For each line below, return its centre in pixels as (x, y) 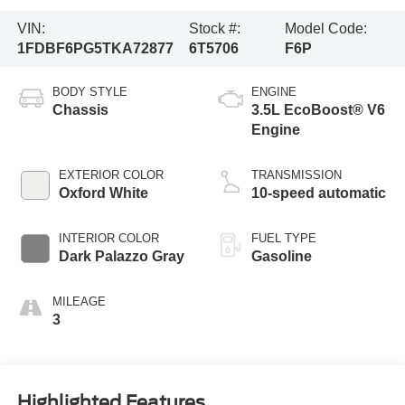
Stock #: (214, 28)
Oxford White (103, 193)
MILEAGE (79, 301)
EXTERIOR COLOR (111, 174)
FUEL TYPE (284, 238)
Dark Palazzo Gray (121, 256)
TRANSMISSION (297, 174)
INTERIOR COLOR (108, 238)
